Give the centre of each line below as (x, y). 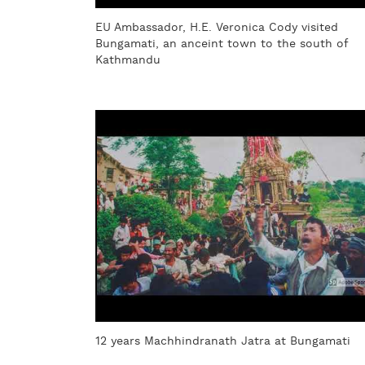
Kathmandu (128, 61)
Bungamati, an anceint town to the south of (222, 44)
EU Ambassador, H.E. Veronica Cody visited (217, 28)
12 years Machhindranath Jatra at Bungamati (223, 342)
